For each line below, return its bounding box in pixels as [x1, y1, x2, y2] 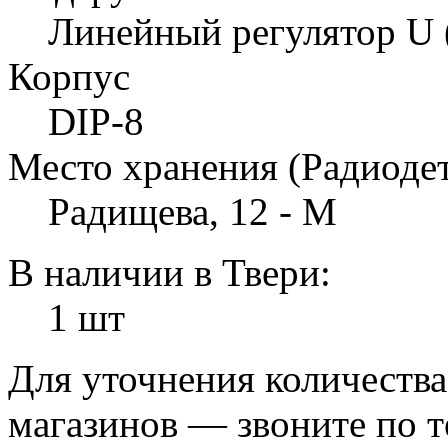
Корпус [8, 54, 130, 98]
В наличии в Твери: [8, 250, 331, 294]
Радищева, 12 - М [48, 189, 337, 233]
